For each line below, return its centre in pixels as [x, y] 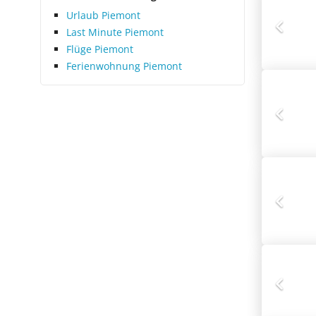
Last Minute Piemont [115, 32]
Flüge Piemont [100, 49]
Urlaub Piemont [103, 15]
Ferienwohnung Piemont [124, 66]
